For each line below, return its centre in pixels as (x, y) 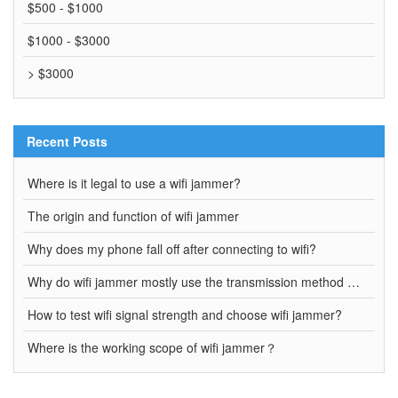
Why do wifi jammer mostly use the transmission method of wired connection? (354, 282)
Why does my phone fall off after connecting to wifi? (172, 249)
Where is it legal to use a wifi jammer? (134, 183)
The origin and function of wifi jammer (133, 216)
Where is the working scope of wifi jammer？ (152, 348)
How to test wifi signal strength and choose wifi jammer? (185, 315)
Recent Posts (67, 142)
